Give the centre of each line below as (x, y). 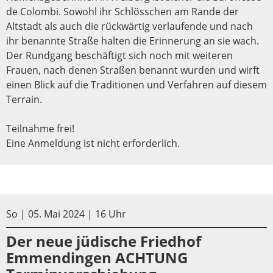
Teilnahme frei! (40, 128)
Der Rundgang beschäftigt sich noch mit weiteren (119, 55)
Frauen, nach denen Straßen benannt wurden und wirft (133, 70)
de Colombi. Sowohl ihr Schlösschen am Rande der (122, 11)
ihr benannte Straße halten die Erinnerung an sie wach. (133, 41)
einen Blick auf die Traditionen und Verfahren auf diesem (136, 84)
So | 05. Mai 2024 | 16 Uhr (66, 214)
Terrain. (24, 99)
